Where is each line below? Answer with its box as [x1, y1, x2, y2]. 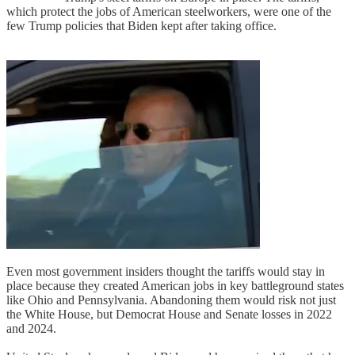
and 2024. [6, 321, 56, 335]
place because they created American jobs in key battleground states [6, 278, 344, 292]
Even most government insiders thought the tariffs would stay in [6, 264, 325, 278]
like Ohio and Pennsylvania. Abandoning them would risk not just [6, 292, 336, 307]
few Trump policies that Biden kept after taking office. [6, 18, 277, 32]
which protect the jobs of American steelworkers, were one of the [6, 4, 331, 18]
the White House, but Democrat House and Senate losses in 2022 [6, 307, 332, 321]
